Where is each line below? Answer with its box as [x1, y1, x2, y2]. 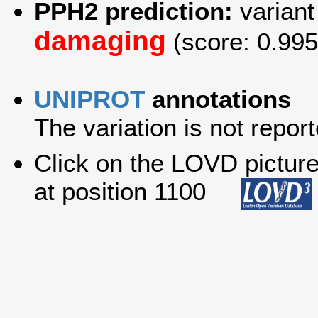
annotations [145, 85, 291, 114]
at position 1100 [34, 177, 241, 206]
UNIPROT [34, 85, 145, 114]
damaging [34, 26, 166, 57]
